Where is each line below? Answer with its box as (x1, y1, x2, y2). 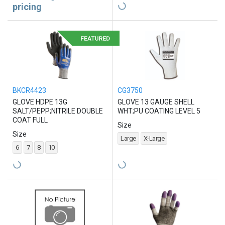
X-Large (143, 135, 164, 143)
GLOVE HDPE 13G (13, 98, 67, 106)
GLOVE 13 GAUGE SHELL (118, 98, 194, 106)
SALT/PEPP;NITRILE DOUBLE (13, 107, 103, 116)
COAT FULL (13, 116, 48, 125)
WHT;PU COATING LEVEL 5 (118, 107, 200, 116)
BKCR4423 (13, 86, 46, 95)
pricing (13, 2, 42, 13)
